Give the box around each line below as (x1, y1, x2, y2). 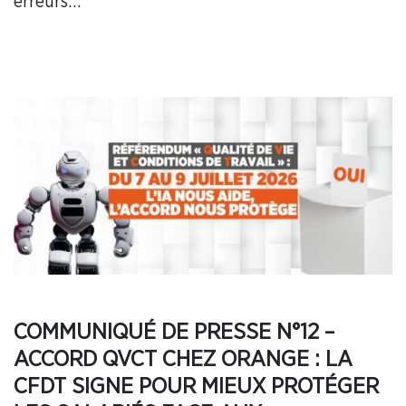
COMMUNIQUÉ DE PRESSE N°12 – (14, 320, 334, 343)
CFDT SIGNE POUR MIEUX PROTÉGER (14, 374, 379, 398)
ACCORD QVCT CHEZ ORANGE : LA (14, 347, 353, 371)
